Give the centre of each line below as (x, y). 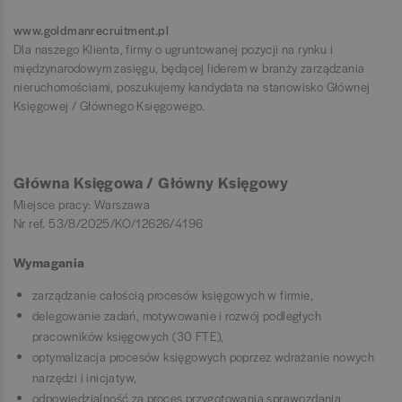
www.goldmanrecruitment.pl (91, 31)
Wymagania (49, 262)
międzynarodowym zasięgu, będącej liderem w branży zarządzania (189, 68)
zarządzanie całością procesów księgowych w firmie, (173, 295)
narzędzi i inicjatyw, (85, 378)
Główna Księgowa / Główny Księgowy (151, 183)
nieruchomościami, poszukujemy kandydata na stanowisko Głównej (192, 87)
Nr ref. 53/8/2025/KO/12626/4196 (109, 223)
